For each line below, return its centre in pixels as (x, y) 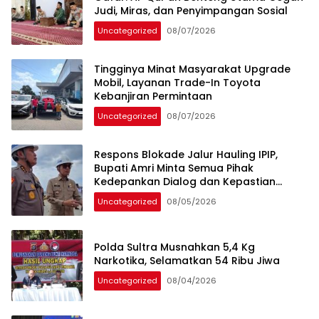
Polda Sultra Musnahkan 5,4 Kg (174, 247)
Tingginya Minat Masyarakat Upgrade (192, 69)
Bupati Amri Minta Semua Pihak (174, 168)
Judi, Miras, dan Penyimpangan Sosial (191, 11)
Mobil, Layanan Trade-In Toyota (177, 83)
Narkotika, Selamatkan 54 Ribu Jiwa (187, 260)
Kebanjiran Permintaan (153, 96)
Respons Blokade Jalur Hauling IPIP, (186, 155)
